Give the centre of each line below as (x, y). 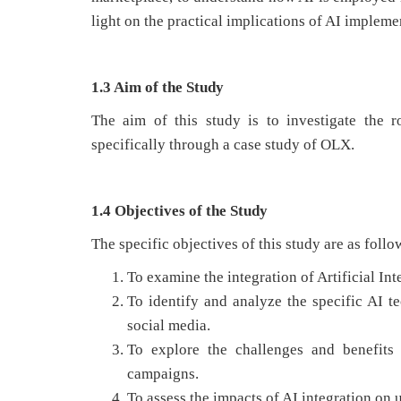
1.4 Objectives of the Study (179, 211)
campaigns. (163, 374)
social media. (169, 325)
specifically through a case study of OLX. (223, 145)
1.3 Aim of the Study (158, 87)
